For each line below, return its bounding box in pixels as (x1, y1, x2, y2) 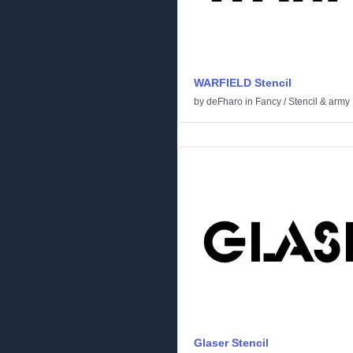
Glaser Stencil (194, 336, 269, 349)
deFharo (206, 96, 243, 107)
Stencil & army (288, 96, 350, 107)
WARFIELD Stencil (194, 76, 292, 89)
